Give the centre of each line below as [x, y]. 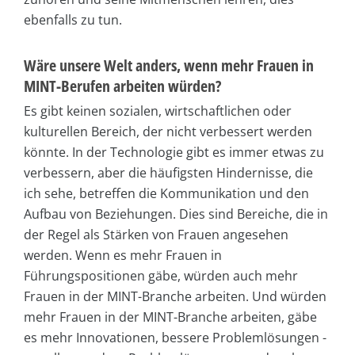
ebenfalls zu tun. [73, 19]
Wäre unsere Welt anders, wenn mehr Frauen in [169, 65]
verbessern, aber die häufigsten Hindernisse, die [168, 172]
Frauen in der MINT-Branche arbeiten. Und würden [175, 296]
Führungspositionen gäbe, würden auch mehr [161, 275]
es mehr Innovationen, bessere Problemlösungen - [175, 337]
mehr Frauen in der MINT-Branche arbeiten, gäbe [170, 317]
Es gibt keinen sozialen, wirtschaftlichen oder [158, 111]
